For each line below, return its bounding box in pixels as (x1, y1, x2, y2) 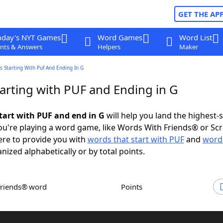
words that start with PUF (87, 134, 184, 145)
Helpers (97, 42, 120, 51)
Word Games (97, 32, 142, 42)
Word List (179, 32, 212, 42)
